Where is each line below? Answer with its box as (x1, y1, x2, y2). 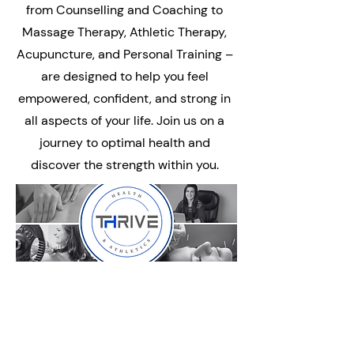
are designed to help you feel (40, 68, 209, 85)
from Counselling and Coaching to (26, 2, 223, 18)
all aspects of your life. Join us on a (24, 112, 224, 129)
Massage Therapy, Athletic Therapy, (22, 24, 227, 40)
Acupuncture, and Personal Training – (16, 46, 233, 62)
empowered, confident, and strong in (18, 90, 231, 107)
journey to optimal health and (39, 134, 210, 151)
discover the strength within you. (30, 156, 219, 173)
